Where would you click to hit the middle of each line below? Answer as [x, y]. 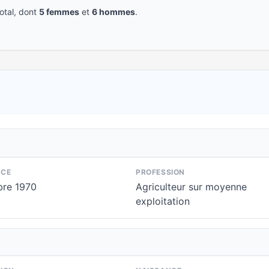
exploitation [163, 201]
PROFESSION [160, 172]
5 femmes [59, 12]
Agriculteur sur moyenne [191, 187]
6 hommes [113, 12]
